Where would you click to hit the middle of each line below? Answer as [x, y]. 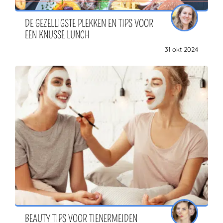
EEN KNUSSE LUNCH [57, 35]
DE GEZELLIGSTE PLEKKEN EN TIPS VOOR [89, 24]
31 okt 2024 [181, 50]
